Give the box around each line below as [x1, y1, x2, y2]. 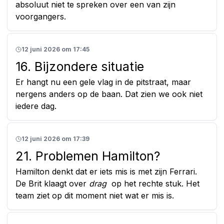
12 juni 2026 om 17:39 [21, 134, 89, 142]
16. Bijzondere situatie [15, 58, 144, 74]
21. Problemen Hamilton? [15, 148, 160, 163]
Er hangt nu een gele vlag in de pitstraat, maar [15, 76, 191, 87]
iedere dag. [15, 100, 56, 111]
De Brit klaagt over [15, 178, 89, 188]
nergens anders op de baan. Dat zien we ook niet [15, 88, 202, 99]
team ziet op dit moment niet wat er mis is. [15, 190, 174, 200]
